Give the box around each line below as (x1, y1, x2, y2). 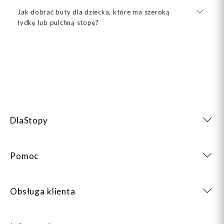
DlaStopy (10, 115, 48, 125)
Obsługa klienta (10, 186, 75, 196)
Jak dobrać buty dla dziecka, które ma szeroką (17, 7, 170, 16)
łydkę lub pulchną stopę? (17, 18, 99, 26)
